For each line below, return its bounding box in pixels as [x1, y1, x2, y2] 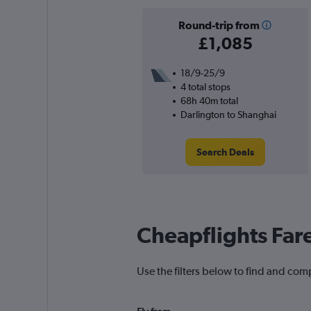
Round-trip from [178, 19, 260, 32]
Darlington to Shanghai [180, 109, 276, 121]
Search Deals [196, 146, 254, 158]
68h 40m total [180, 95, 238, 107]
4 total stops [180, 81, 230, 93]
